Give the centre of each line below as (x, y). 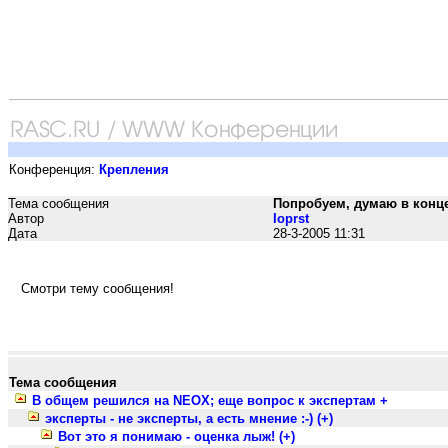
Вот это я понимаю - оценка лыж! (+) (176, 436)
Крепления (134, 169)
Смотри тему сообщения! (98, 288)
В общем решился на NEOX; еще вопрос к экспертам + (210, 400)
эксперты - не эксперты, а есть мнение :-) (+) (189, 418)
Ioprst (291, 218)
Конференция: (54, 169)
